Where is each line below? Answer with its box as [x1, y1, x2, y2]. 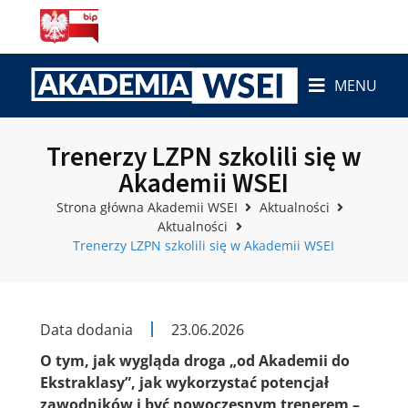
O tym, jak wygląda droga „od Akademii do [39, 350, 350, 371]
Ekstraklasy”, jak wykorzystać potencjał [39, 372, 329, 393]
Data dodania [39, 319, 133, 340]
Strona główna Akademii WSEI [56, 198, 238, 216]
